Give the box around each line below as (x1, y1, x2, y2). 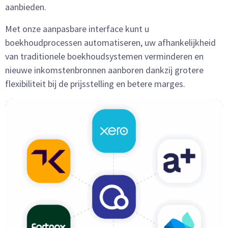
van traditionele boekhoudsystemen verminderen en (5, 50, 204, 63)
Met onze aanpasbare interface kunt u (5, 23, 149, 35)
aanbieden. (5, 1, 46, 13)
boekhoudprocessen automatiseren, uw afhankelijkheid (5, 37, 216, 49)
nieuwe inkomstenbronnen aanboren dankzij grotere (5, 64, 204, 76)
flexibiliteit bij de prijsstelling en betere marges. (5, 78, 185, 90)
